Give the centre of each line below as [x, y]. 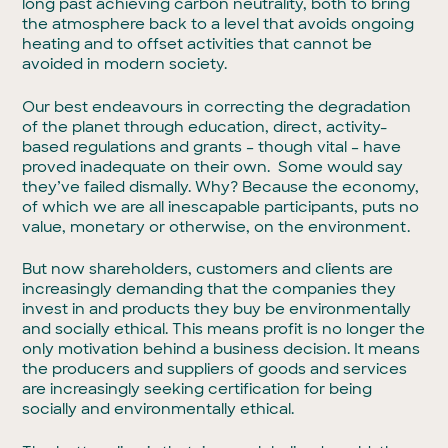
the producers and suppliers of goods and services [215, 369]
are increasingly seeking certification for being [197, 389]
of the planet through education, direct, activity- [205, 126]
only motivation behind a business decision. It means [221, 349]
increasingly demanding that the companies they [209, 289]
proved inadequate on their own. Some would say [213, 166]
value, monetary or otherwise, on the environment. [216, 226]
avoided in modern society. [125, 64]
